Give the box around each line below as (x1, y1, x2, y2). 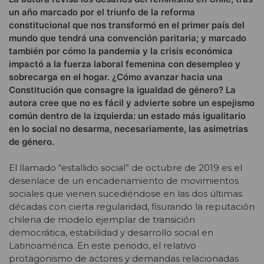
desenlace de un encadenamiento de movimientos (9, 175, 239, 187)
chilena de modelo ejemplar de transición (9, 214, 195, 226)
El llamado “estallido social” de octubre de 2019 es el (9, 162, 242, 174)
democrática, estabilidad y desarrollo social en (9, 227, 213, 239)
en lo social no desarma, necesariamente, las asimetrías (9, 123, 248, 134)
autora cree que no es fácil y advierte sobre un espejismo (9, 97, 255, 108)
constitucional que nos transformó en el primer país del (9, 19, 245, 31)
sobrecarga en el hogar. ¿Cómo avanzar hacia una (9, 71, 223, 82)
